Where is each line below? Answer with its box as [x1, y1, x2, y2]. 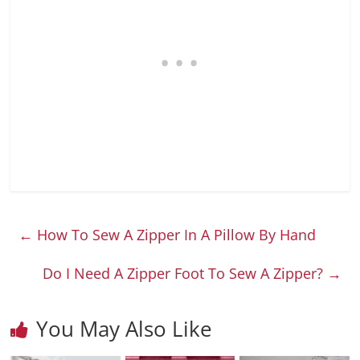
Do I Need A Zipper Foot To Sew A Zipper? [42, 263, 327, 283]
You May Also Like [36, 313, 213, 343]
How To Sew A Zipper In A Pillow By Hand [33, 224, 317, 244]
